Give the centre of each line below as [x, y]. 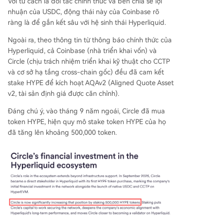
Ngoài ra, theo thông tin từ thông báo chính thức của [90, 40]
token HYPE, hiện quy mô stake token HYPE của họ [87, 121]
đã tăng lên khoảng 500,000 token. [62, 132]
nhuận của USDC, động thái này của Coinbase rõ [83, 11]
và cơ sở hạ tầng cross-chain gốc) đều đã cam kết [86, 72]
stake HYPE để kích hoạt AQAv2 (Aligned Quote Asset [91, 82]
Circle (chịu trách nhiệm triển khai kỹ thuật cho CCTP [89, 61]
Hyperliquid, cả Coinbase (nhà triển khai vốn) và [82, 50]
